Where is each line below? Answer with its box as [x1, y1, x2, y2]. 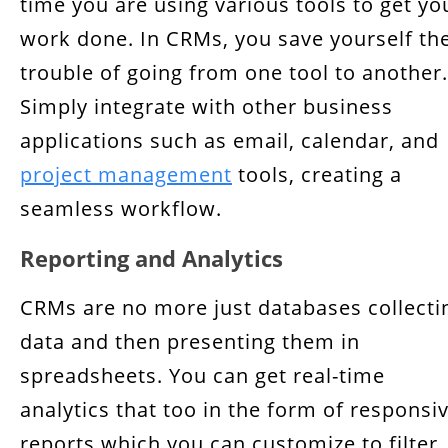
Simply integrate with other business [20, 93, 393, 120]
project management [20, 161, 232, 188]
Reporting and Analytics [20, 243, 283, 273]
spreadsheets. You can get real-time [20, 362, 385, 389]
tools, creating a [232, 161, 402, 188]
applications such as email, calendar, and [20, 127, 439, 154]
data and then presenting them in [20, 328, 360, 355]
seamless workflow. [20, 195, 222, 222]
